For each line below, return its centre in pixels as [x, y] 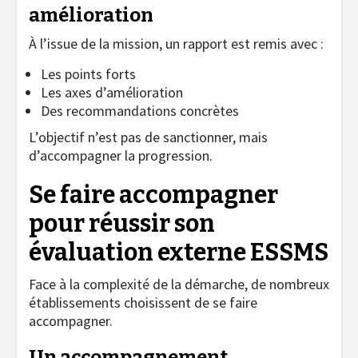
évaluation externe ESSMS [179, 252]
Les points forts [88, 74]
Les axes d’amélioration [112, 92]
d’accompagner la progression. [121, 155]
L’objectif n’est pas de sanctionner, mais [148, 137]
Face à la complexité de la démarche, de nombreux [179, 284]
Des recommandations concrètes [140, 110]
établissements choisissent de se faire [143, 302]
